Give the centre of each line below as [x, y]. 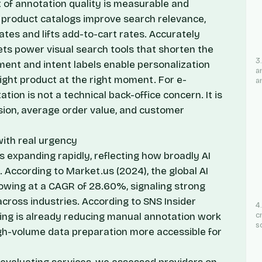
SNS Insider [170, 201]
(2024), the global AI [161, 171]
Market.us [90, 171]
